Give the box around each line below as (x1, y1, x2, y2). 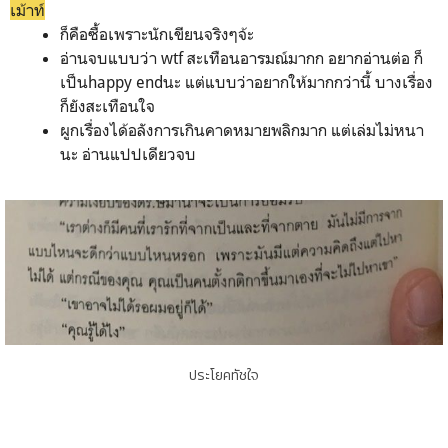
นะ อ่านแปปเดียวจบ (60, 144, 196, 165)
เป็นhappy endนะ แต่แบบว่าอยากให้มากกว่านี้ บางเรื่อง (60, 72, 433, 93)
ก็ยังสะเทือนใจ (60, 96, 155, 117)
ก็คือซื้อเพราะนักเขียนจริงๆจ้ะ (60, 24, 254, 45)
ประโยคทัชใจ (189, 364, 259, 386)
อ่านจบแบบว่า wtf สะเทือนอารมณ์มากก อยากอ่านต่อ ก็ (60, 48, 423, 69)
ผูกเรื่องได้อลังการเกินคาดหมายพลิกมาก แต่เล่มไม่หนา (60, 120, 424, 141)
